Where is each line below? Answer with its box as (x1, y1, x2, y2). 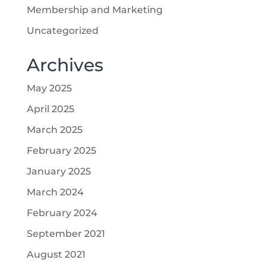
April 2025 (26, 103, 74, 115)
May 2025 (26, 82, 72, 94)
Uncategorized (26, 24, 99, 36)
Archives (26, 53, 103, 76)
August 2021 (26, 248, 85, 260)
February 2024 (26, 207, 97, 218)
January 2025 (26, 165, 91, 177)
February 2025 (26, 144, 96, 156)
